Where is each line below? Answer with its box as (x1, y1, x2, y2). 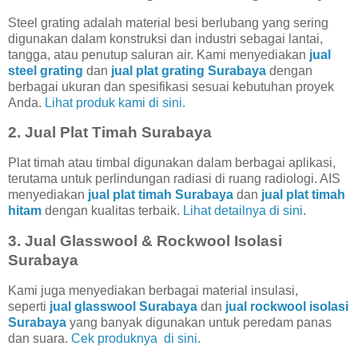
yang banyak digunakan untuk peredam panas (66, 315, 332, 329)
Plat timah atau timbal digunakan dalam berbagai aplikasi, (8, 156, 336, 170)
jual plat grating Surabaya (111, 63, 266, 78)
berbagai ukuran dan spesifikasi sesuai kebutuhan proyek (8, 79, 334, 93)
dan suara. (8, 331, 71, 345)
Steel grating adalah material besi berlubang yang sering (8, 15, 328, 30)
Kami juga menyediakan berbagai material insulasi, (8, 283, 298, 297)
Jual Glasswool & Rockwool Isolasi (25, 233, 282, 250)
